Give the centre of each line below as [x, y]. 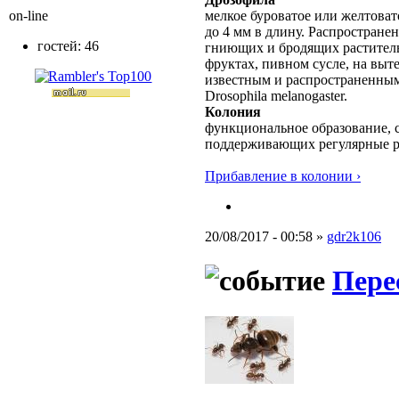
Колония [233, 112]
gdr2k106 [354, 237]
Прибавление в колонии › [283, 176]
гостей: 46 [68, 46]
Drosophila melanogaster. [276, 96]
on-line [28, 16]
